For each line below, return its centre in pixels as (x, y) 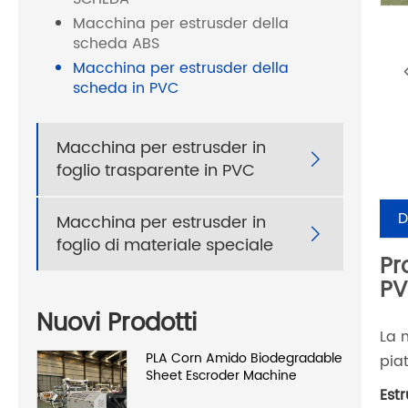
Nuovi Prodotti (117, 323)
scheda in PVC (126, 89)
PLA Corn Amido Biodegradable (244, 358)
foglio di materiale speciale (165, 246)
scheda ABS (116, 44)
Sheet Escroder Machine (221, 375)
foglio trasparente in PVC (156, 171)
